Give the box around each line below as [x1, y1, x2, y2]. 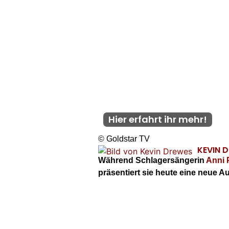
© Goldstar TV [98, 134, 150, 143]
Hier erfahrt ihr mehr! [108, 113, 207, 126]
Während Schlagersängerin [98, 156, 206, 165]
